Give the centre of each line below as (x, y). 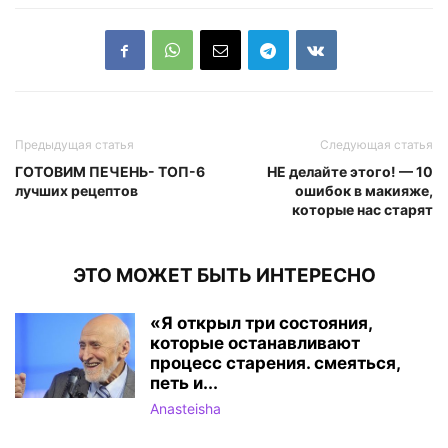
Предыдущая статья (74, 145)
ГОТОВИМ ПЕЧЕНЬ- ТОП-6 (110, 172)
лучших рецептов (76, 191)
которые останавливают (255, 343)
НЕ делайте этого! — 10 (350, 172)
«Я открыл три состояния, (261, 323)
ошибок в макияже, (364, 191)
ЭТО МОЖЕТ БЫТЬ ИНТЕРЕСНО (224, 276)
